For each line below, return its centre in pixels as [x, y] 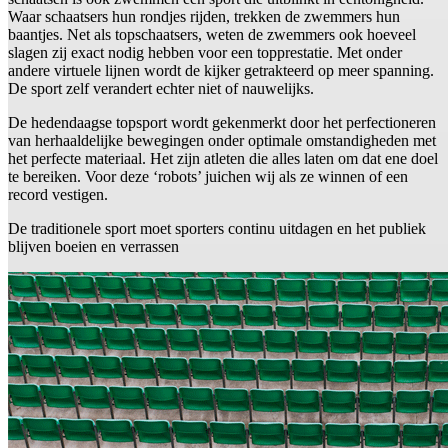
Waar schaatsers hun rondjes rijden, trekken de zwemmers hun [204, 17]
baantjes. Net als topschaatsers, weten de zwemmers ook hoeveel [212, 35]
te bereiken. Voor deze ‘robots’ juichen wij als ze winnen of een [208, 177]
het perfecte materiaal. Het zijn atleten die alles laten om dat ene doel [223, 159]
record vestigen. [60, 195]
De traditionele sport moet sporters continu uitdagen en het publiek [217, 229]
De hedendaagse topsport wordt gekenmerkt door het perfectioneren [222, 123]
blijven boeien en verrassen [93, 247]
